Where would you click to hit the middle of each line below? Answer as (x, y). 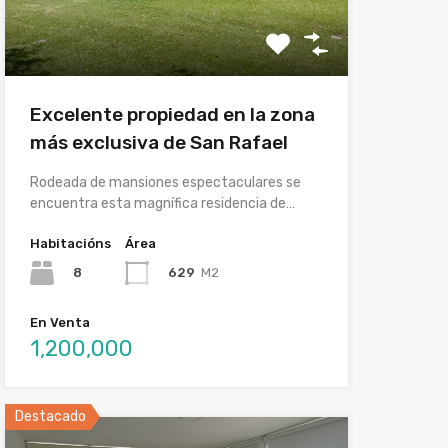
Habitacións (70, 243)
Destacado (50, 416)
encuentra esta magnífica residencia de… (162, 203)
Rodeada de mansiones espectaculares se (165, 182)
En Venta (59, 322)
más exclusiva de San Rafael (158, 142)
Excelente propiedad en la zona (172, 114)
